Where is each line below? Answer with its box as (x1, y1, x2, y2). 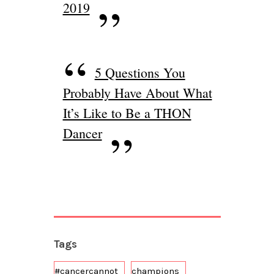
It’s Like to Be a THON (62, 104, 191, 122)
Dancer (62, 124, 102, 143)
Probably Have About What (62, 84, 212, 102)
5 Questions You (94, 64, 185, 82)
